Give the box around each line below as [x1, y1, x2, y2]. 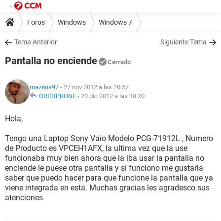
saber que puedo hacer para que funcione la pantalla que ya [5, 173, 213, 183]
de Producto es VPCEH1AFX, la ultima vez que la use [5, 144, 187, 153]
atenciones [5, 193, 43, 202]
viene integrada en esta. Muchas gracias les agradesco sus [5, 183, 210, 192]
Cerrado [108, 58, 131, 66]
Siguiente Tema [160, 38, 207, 46]
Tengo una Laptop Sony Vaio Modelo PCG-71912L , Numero [5, 134, 213, 143]
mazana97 [30, 83, 59, 91]
